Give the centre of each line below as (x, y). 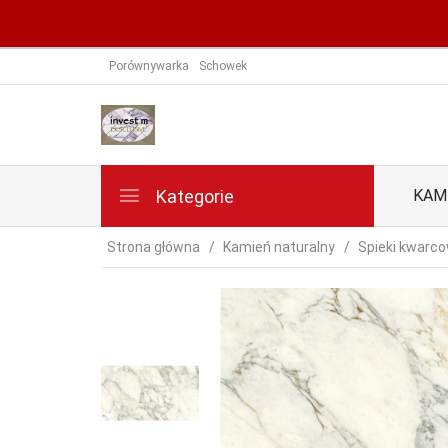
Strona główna (153, 246)
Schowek (223, 65)
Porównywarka (149, 65)
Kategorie (193, 196)
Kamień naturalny (279, 246)
